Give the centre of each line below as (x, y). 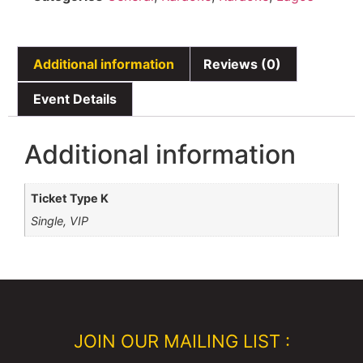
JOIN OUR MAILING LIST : (181, 342)
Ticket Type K (70, 199)
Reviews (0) (242, 64)
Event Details (75, 99)
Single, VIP (60, 221)
